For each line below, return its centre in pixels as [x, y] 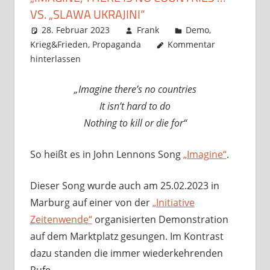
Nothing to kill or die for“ [135, 123]
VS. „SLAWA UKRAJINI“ [87, 14]
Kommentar [192, 45]
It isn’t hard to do [135, 106]
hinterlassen [55, 59]
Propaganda [116, 45]
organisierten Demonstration [160, 220]
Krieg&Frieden [59, 45]
